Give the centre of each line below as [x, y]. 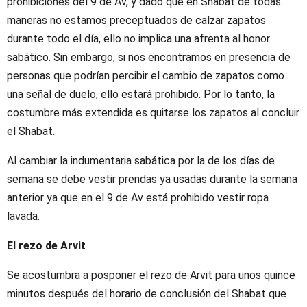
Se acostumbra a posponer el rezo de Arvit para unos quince [151, 275]
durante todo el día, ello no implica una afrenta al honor [138, 38]
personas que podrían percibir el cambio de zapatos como [146, 75]
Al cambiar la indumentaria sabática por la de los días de [141, 160]
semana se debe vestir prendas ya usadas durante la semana [152, 179]
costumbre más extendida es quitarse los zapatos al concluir [153, 112]
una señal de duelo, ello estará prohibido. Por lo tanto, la [141, 94]
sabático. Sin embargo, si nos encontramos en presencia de [149, 57]
